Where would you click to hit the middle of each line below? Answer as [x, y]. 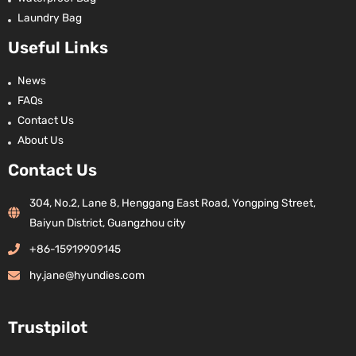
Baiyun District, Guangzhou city [108, 222]
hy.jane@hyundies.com [87, 275]
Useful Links [58, 48]
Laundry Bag [50, 18]
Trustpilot [48, 328]
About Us [41, 140]
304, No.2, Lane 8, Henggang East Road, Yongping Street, [172, 202]
